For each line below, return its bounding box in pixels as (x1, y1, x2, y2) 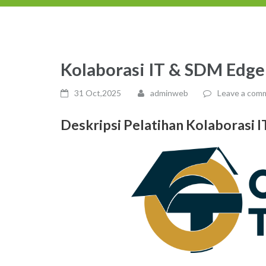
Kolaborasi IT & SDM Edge (61, 59, 265, 80)
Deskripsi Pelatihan (61, 116, 186, 133)
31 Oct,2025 (74, 88, 121, 98)
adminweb (150, 88, 188, 98)
